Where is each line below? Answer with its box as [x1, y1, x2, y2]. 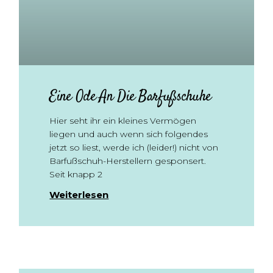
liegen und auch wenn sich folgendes [49, 129, 208, 140]
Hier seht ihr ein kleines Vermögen [49, 115, 197, 126]
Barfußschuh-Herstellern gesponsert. [49, 155, 207, 166]
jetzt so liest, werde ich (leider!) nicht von [49, 142, 219, 153]
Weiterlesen [49, 189, 109, 200]
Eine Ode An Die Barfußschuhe [49, 87, 211, 107]
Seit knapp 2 [49, 169, 103, 180]
